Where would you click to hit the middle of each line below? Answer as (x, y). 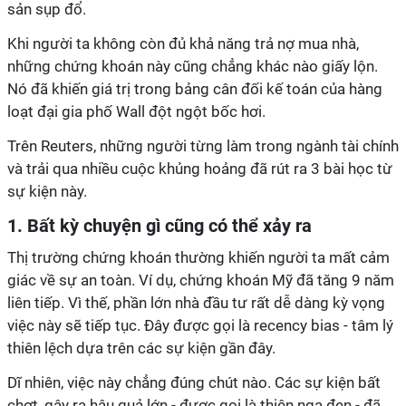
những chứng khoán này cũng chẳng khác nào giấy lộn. (193, 66)
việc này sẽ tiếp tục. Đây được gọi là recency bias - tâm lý (200, 325)
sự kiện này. (47, 191)
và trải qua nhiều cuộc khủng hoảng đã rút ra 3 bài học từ (200, 169)
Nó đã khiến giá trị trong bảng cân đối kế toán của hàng (195, 89)
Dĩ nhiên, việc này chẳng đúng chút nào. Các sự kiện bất (194, 382)
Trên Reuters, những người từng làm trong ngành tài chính (203, 146)
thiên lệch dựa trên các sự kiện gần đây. (141, 348)
